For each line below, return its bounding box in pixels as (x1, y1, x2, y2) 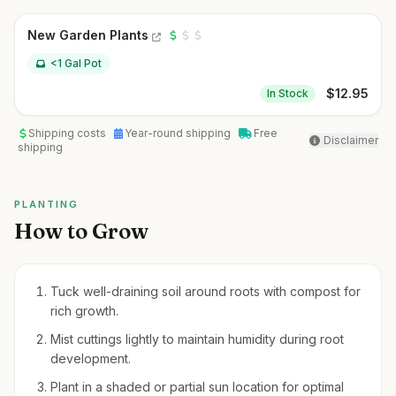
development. (50, 351, 131, 366)
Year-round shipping (125, 126, 233, 140)
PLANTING (14, 198, 79, 210)
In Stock (267, 87, 308, 100)
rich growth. (50, 303, 118, 318)
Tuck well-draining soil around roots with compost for (50, 284, 361, 299)
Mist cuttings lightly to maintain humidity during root (50, 331, 344, 346)
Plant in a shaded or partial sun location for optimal (50, 379, 344, 394)
